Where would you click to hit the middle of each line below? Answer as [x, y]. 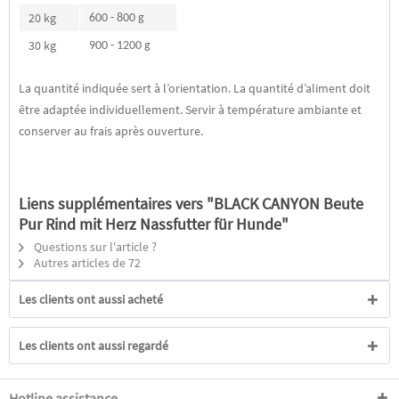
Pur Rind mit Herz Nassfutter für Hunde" [154, 224]
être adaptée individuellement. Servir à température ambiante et [190, 110]
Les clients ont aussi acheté [91, 299]
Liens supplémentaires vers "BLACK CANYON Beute [191, 204]
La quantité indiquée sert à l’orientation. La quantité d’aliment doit [195, 88]
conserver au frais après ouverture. [111, 131]
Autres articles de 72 [86, 263]
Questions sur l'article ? [94, 247]
